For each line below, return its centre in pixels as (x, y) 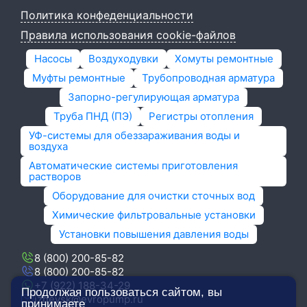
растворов (55, 176)
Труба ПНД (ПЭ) (93, 116)
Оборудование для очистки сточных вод (153, 196)
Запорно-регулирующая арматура (153, 97)
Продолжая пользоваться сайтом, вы (122, 292)
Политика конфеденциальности (107, 15)
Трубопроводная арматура (208, 78)
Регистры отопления (201, 116)
